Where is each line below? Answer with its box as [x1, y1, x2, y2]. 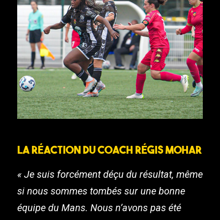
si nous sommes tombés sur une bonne [17, 185, 185, 197]
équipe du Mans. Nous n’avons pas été [17, 202, 181, 214]
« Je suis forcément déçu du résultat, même [17, 168, 203, 181]
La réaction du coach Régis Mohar [17, 143, 202, 157]
